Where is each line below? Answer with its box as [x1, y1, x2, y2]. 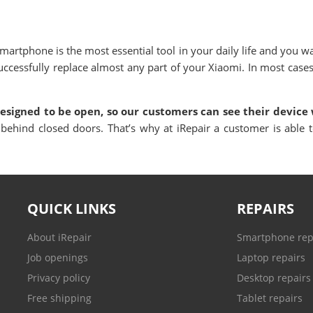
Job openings [27, 251, 88, 264]
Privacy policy [27, 271, 90, 284]
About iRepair [27, 231, 92, 244]
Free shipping [27, 291, 92, 305]
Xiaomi [208, 60, 242, 74]
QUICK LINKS [27, 199, 116, 218]
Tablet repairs [237, 291, 303, 305]
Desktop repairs [237, 271, 311, 284]
